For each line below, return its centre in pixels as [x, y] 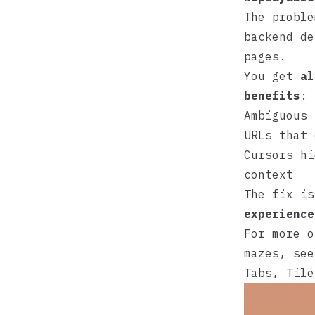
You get [272, 76]
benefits [272, 96]
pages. [265, 56]
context [269, 174]
